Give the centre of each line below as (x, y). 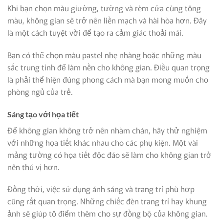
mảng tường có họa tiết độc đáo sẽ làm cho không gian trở (109, 154)
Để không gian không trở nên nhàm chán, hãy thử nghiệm (107, 130)
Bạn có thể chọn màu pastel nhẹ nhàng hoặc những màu (104, 55)
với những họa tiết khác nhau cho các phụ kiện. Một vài (103, 142)
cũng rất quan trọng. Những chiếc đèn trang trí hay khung (107, 201)
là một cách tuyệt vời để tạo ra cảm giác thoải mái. (95, 33)
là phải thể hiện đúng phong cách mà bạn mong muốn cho (108, 79)
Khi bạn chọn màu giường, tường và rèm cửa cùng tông (104, 8)
